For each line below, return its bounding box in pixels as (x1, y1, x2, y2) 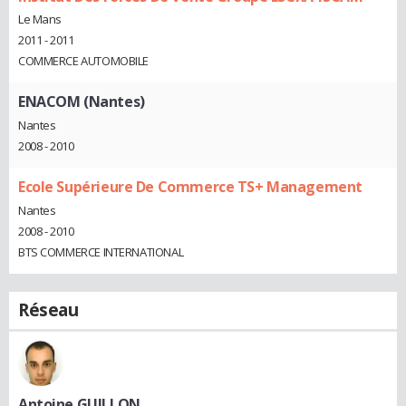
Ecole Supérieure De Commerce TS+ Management (18, 177, 362, 198)
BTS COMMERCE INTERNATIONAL (18, 243, 184, 260)
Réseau (18, 297, 79, 322)
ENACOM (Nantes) (18, 92, 145, 112)
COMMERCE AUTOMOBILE (18, 53, 150, 70)
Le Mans (18, 11, 63, 28)
